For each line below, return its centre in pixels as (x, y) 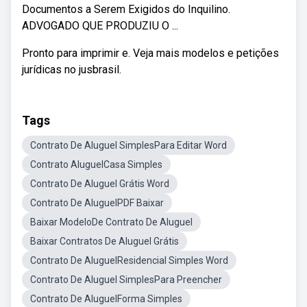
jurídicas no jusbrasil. (72, 70)
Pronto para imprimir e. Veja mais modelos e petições (150, 53)
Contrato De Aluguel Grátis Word (100, 184)
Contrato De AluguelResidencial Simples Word (129, 260)
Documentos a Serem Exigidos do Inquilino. (126, 9)
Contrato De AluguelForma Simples (106, 299)
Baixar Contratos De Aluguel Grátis (105, 241)
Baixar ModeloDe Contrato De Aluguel (111, 222)
